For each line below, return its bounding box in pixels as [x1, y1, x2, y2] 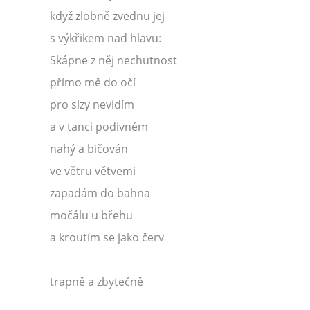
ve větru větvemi [50, 163, 136, 179]
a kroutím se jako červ [50, 230, 164, 245]
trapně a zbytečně [50, 274, 143, 289]
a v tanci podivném [50, 119, 148, 134]
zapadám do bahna [50, 185, 150, 201]
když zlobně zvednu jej [50, 8, 165, 24]
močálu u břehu [50, 208, 133, 223]
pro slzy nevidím [50, 97, 134, 112]
